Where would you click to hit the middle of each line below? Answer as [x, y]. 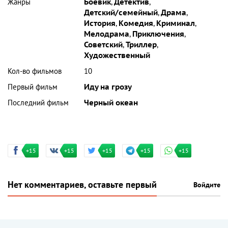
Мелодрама [107, 34]
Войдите [207, 185]
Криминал [176, 24]
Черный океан [111, 103]
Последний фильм [38, 103]
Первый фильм [33, 87]
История [100, 24]
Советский [104, 45]
